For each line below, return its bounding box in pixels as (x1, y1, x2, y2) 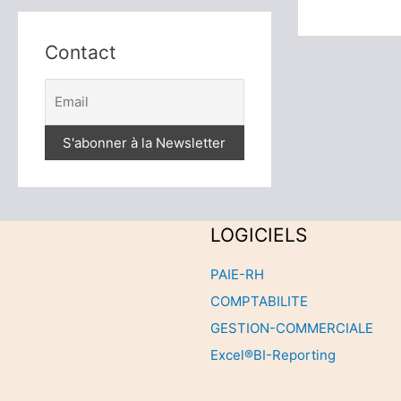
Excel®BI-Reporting (210, 346, 336, 364)
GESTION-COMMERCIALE (210, 320, 373, 337)
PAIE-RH (210, 266, 264, 284)
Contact (45, 40, 116, 64)
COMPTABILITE (210, 293, 308, 311)
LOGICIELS (210, 223, 307, 246)
